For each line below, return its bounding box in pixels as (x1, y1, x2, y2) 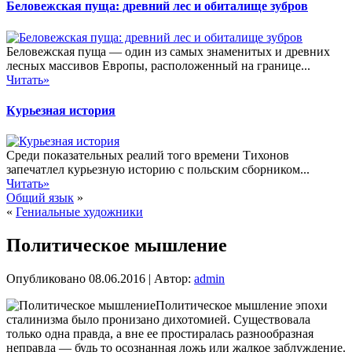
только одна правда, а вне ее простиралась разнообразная (6, 326, 313, 340)
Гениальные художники (16, 205, 143, 219)
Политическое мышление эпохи (156, 298, 328, 312)
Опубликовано (6, 271, 86, 285)
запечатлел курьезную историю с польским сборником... (6, 163, 310, 177)
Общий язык (6, 191, 74, 205)
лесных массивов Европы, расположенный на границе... (6, 58, 310, 72)
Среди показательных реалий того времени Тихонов (6, 148, 289, 163)
